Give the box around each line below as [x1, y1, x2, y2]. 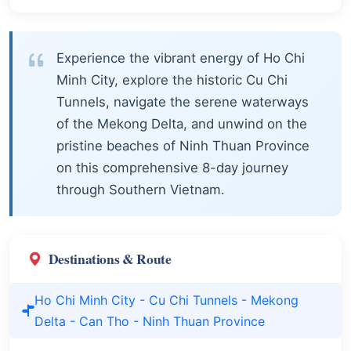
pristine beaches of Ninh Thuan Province [56, 137, 309, 154]
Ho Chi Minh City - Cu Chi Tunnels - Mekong [34, 291, 299, 308]
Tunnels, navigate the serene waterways [56, 93, 309, 110]
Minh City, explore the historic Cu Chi [56, 71, 288, 88]
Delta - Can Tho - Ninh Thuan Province [34, 313, 265, 329]
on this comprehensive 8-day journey [56, 159, 288, 175]
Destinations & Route [48, 248, 172, 269]
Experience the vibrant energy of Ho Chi [56, 49, 305, 66]
